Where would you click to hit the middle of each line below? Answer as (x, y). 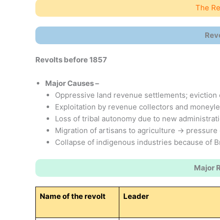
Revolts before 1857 (71, 59)
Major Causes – (72, 83)
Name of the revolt (72, 196)
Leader (136, 196)
